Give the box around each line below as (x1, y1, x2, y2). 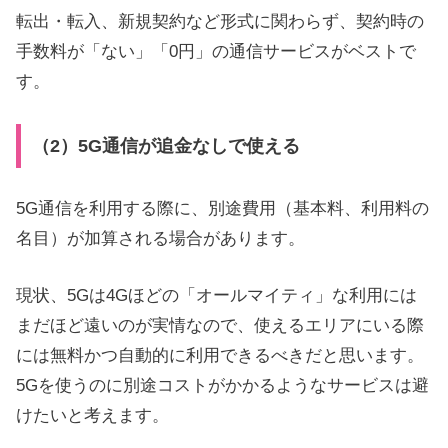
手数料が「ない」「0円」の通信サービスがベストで (16, 42, 416, 62)
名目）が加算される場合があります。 (16, 228, 305, 248)
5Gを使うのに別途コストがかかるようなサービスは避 (16, 376, 429, 396)
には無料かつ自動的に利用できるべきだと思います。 (16, 346, 424, 366)
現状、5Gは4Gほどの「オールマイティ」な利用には (16, 286, 417, 306)
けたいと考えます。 (16, 406, 169, 426)
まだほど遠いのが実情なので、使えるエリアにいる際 (16, 316, 424, 336)
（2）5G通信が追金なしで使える (31, 136, 300, 157)
